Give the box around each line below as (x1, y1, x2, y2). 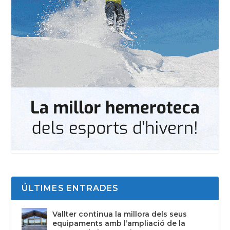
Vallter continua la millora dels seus (52, 209, 187, 219)
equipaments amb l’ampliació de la (52, 219, 186, 228)
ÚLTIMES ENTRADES (22, 183, 119, 194)
